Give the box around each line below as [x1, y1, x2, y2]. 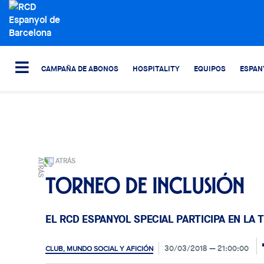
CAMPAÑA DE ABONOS [41, 63, 118, 74]
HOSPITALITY [133, 63, 180, 74]
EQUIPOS [194, 63, 226, 74]
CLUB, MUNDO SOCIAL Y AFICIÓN [45, 245, 153, 253]
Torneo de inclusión [45, 177, 245, 193]
